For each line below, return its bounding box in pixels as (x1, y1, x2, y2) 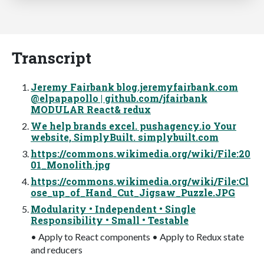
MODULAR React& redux (31, 103, 151, 115)
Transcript (12, 47, 91, 68)
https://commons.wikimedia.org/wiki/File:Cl (31, 174, 249, 187)
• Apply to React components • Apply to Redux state (31, 230, 244, 242)
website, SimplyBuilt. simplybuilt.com (31, 130, 219, 143)
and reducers (31, 243, 82, 255)
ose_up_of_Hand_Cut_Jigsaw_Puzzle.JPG (31, 186, 235, 199)
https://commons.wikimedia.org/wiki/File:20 (31, 147, 250, 160)
